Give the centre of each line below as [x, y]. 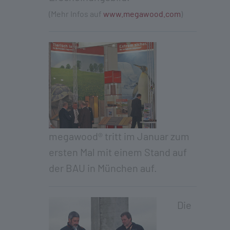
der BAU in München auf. [103, 168]
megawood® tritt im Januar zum [119, 136]
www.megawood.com [142, 13]
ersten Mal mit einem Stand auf [118, 152]
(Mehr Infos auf [76, 13]
